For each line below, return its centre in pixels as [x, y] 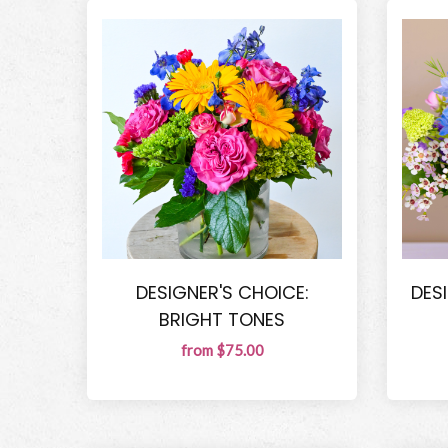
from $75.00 [222, 349]
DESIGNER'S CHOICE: [222, 293]
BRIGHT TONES [222, 320]
